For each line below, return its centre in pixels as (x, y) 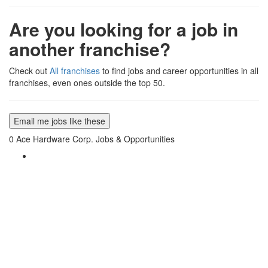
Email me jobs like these (60, 121)
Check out (29, 71)
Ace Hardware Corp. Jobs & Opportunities (95, 139)
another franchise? (90, 49)
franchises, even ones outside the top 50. (87, 83)
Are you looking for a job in (124, 29)
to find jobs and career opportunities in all (179, 71)
